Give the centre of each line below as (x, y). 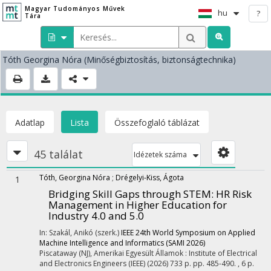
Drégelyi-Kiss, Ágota (150, 178)
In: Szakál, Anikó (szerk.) (80, 233)
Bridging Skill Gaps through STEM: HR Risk (150, 194)
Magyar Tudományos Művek (75, 8)
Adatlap (30, 122)
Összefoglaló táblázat (157, 122)
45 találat (58, 154)
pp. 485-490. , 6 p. (224, 263)
